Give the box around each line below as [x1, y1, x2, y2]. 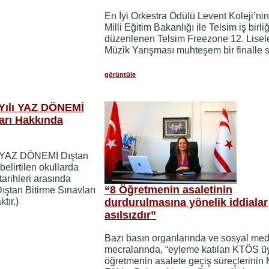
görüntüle [104, 70, 136, 78]
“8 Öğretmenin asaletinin [104, 183, 233, 196]
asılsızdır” [104, 208, 157, 221]
